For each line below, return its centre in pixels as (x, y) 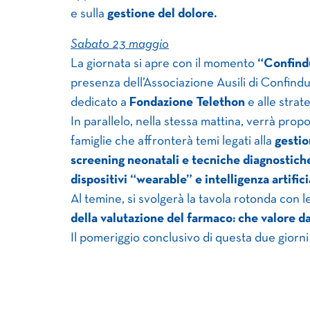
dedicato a (100, 102)
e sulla (89, 14)
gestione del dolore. (162, 14)
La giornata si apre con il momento (164, 64)
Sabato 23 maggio (120, 44)
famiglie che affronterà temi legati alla (173, 141)
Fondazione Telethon (187, 102)
